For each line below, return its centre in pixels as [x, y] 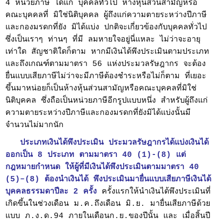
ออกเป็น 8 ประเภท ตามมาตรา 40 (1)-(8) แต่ [96, 155]
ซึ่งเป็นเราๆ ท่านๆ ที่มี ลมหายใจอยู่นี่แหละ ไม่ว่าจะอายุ [103, 40]
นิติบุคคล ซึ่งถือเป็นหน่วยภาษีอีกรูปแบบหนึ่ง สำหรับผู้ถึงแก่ [107, 101]
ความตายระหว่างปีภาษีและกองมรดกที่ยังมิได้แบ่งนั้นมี [98, 113]
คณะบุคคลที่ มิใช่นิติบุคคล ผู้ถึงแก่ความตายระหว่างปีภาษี [106, 15]
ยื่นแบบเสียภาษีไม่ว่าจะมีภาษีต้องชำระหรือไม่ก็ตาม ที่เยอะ [106, 77]
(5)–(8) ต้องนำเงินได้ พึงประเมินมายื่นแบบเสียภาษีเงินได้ [109, 180]
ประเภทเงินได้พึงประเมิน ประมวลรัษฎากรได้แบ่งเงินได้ [115, 143]
